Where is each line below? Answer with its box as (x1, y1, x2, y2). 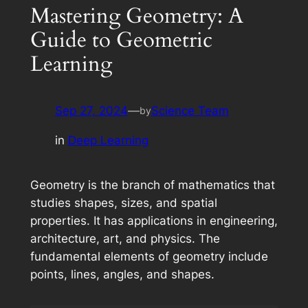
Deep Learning (67, 133, 148, 148)
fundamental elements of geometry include (30, 250, 268, 264)
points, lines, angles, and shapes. (30, 267, 214, 282)
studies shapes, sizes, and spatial (30, 196, 217, 210)
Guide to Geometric (30, 25, 212, 54)
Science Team (151, 104, 229, 118)
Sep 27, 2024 (54, 104, 128, 118)
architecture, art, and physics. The (30, 232, 220, 246)
